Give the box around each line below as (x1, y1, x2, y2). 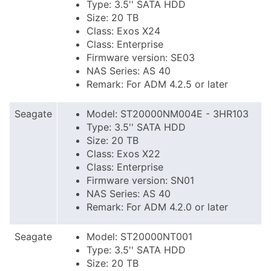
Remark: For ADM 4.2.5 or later (87, 78, 228, 90)
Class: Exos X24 (87, 25, 160, 37)
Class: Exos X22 (87, 148, 160, 160)
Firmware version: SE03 (87, 51, 195, 64)
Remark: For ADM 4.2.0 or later (87, 201, 228, 213)
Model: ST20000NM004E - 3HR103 (87, 108, 249, 120)
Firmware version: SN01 (87, 174, 194, 186)
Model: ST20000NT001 (87, 230, 192, 243)
